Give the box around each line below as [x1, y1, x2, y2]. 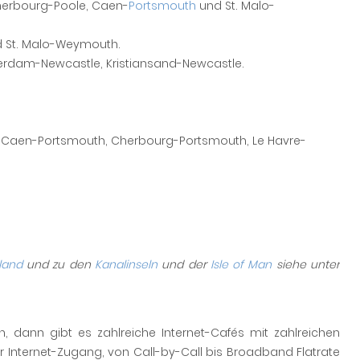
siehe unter [272, 256, 341, 272]
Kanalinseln [94, 256, 157, 272]
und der [157, 256, 211, 272]
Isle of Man [210, 256, 272, 272]
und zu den [22, 256, 95, 272]
